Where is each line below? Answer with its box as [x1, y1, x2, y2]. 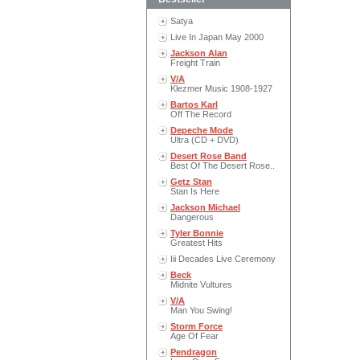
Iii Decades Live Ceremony [170, 254, 276, 264]
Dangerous [170, 212, 214, 222]
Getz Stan [170, 177, 212, 186]
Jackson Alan [170, 48, 227, 58]
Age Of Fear [170, 331, 219, 341]
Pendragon [170, 347, 217, 357]
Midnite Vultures [170, 280, 232, 289]
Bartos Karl [170, 100, 218, 109]
